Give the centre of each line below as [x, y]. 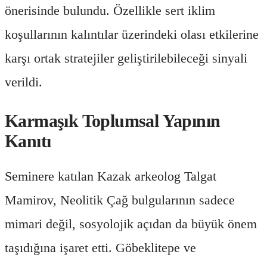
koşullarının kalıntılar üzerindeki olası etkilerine [132, 34]
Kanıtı [28, 141]
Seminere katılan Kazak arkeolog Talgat [111, 176]
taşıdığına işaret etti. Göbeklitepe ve [100, 247]
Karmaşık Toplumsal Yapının [113, 120]
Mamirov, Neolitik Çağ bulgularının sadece [120, 200]
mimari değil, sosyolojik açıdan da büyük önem [131, 223]
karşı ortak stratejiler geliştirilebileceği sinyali [126, 58]
